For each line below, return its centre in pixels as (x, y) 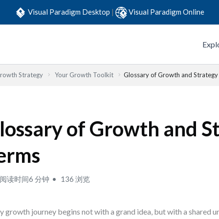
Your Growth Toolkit (84, 75)
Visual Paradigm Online (166, 11)
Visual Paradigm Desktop (70, 11)
